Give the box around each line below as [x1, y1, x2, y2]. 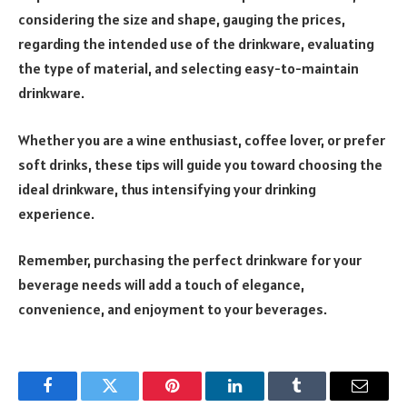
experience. [18, 203, 94, 223]
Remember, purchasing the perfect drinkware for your [18, 251, 362, 270]
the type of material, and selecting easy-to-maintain [18, 59, 359, 78]
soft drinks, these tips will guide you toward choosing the [18, 154, 382, 174]
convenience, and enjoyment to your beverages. [18, 300, 327, 319]
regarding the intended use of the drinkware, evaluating [18, 35, 374, 54]
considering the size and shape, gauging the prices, [18, 10, 345, 29]
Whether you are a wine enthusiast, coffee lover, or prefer [18, 130, 385, 149]
